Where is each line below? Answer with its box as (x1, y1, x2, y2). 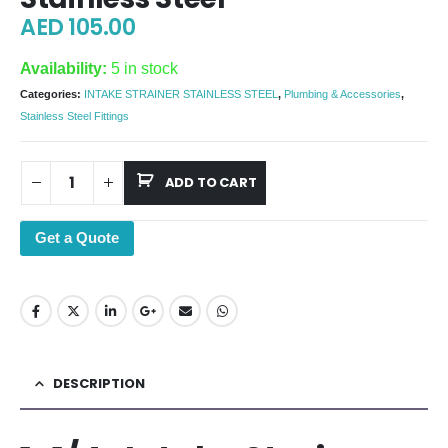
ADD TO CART (164, 172, 257, 192)
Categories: (20, 88, 84, 101)
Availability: (20, 59, 111, 77)
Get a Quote (35, 228, 119, 246)
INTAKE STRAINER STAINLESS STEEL (84, 88, 278, 101)
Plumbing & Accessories (284, 88, 401, 101)
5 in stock (111, 59, 178, 77)
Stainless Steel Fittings (20, 110, 129, 123)
